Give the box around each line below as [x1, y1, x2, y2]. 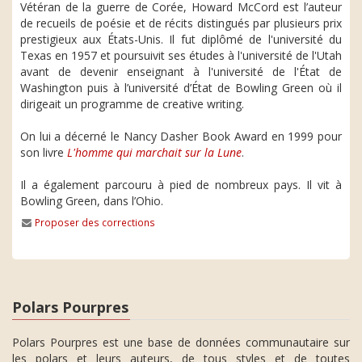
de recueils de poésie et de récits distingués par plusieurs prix [20, 15, 342, 31]
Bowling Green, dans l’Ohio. [20, 193, 163, 208]
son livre [20, 145, 67, 160]
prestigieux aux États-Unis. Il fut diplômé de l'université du [20, 32, 342, 47]
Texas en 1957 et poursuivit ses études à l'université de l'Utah [20, 48, 342, 63]
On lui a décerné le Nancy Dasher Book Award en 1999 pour [20, 128, 342, 144]
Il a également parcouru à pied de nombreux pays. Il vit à [20, 177, 342, 192]
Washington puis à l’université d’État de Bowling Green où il [20, 80, 342, 95]
